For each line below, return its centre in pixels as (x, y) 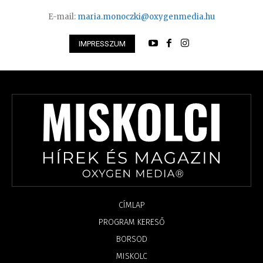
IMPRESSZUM (102, 43)
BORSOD (131, 239)
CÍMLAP (131, 205)
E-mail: (63, 16)
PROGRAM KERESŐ (131, 222)
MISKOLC (131, 256)
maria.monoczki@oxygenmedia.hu (146, 16)
